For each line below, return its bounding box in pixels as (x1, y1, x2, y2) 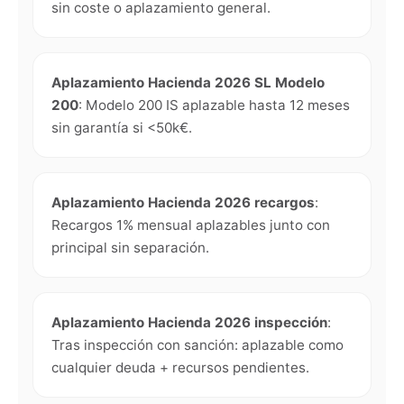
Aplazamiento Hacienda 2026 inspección (51, 314, 327, 331)
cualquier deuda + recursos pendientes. (51, 359, 309, 376)
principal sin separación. (51, 239, 209, 256)
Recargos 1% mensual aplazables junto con (51, 216, 330, 234)
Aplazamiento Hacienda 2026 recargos (51, 194, 315, 211)
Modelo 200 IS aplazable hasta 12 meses (86, 96, 350, 114)
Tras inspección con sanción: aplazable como (51, 336, 344, 353)
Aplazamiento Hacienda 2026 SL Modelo (51, 74, 325, 91)
